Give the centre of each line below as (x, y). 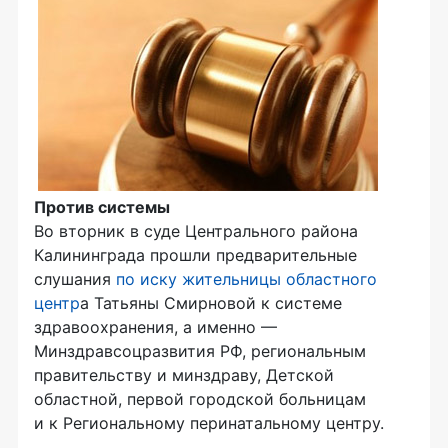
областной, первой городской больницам (200, 399)
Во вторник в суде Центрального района (196, 231)
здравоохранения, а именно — (155, 327)
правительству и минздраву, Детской (184, 375)
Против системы (102, 207)
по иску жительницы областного (246, 279)
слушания (75, 279)
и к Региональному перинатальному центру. (209, 423)
